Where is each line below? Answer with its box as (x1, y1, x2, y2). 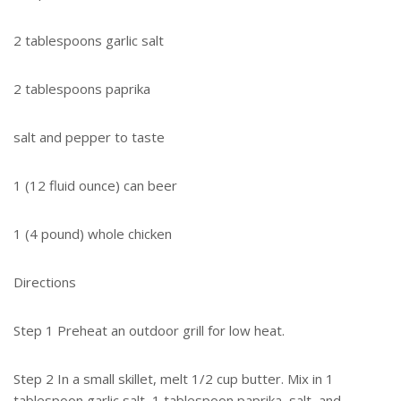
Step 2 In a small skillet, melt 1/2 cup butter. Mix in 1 (13, 370, 334, 388)
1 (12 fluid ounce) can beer (13, 176, 177, 195)
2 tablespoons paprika (13, 80, 150, 98)
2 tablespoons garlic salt (13, 31, 164, 50)
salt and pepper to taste (13, 128, 165, 147)
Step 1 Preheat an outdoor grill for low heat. (13, 321, 285, 340)
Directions (13, 273, 76, 292)
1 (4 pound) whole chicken (13, 225, 172, 243)
